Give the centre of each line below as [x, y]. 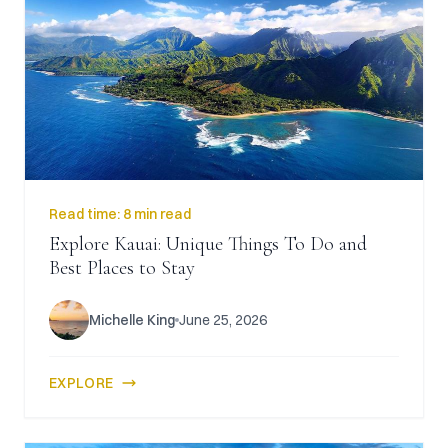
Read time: [86, 214]
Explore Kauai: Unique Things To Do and [208, 244]
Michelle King [132, 320]
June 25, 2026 [223, 320]
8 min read [157, 214]
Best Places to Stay [122, 268]
